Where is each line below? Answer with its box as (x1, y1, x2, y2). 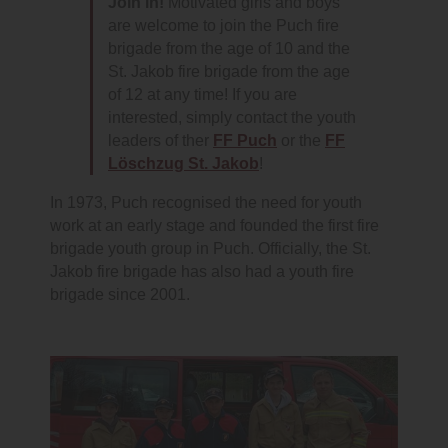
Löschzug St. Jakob (108, 154, 259, 174)
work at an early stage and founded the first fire (50, 216, 379, 236)
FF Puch (213, 131, 277, 151)
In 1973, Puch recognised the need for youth (50, 193, 362, 213)
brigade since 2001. (50, 285, 190, 305)
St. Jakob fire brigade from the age (108, 62, 350, 82)
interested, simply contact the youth (108, 108, 356, 128)
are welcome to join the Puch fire (108, 16, 339, 36)
